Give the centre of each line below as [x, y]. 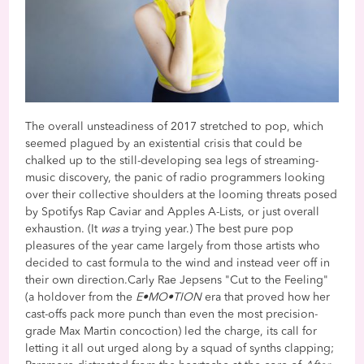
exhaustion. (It [63, 229]
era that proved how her [266, 297]
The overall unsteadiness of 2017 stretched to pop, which [175, 126]
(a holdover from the [81, 297]
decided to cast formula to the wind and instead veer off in [178, 263]
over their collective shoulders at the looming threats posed [182, 195]
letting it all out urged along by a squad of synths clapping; [180, 348]
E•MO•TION [169, 297]
